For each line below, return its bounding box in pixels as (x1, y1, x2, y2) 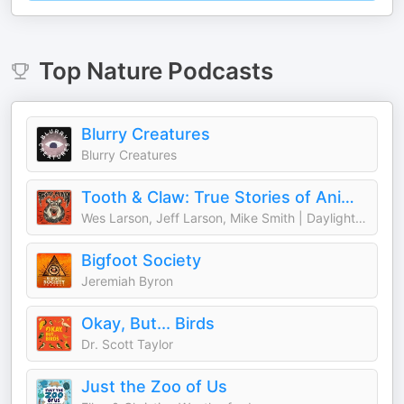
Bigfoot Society (81, 251, 201, 270)
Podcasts (161, 57, 273, 85)
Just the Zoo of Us (81, 377, 227, 396)
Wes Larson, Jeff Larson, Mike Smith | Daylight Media (355, 210, 366, 225)
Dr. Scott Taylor (81, 336, 173, 352)
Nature (86, 57, 162, 85)
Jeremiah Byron (81, 273, 173, 289)
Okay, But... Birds (81, 314, 215, 333)
